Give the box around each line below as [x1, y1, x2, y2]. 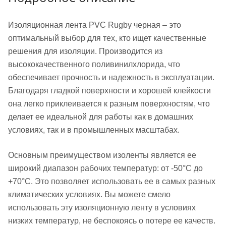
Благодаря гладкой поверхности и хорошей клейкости [8, 86, 211, 95]
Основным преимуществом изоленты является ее [8, 151, 196, 160]
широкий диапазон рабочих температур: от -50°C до [8, 164, 203, 173]
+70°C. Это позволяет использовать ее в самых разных [8, 177, 215, 186]
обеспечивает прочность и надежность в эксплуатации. [8, 73, 214, 82]
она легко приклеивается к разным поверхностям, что [8, 99, 210, 108]
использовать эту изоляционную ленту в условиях [8, 203, 196, 212]
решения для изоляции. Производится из [8, 47, 162, 56]
